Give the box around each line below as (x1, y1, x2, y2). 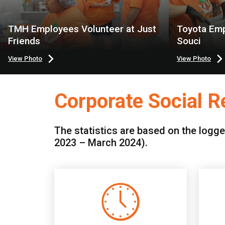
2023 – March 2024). (54, 137, 148, 149)
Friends (8, 35, 40, 47)
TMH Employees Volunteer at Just (8, 23, 156, 35)
